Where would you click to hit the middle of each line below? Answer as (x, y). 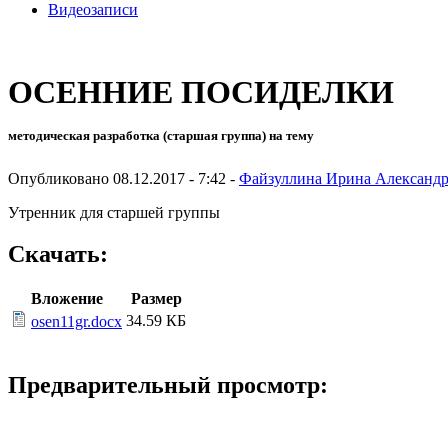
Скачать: (58, 254)
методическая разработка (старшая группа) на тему (161, 136)
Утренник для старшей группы (114, 212)
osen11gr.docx (76, 322)
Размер (156, 299)
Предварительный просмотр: (168, 385)
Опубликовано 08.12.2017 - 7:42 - (123, 178)
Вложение (66, 299)
